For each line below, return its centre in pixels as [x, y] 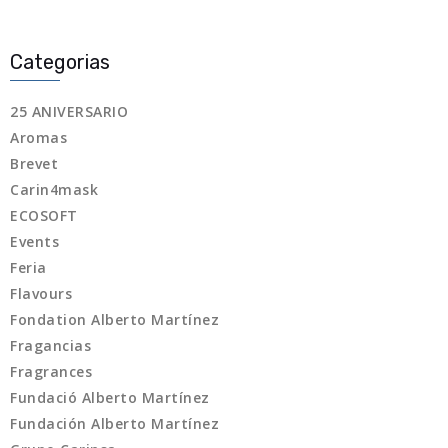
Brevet [34, 164]
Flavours [41, 294]
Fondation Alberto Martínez [114, 320]
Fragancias [50, 346]
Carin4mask [54, 190]
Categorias [60, 62]
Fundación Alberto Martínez [114, 424]
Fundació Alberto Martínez [110, 398]
